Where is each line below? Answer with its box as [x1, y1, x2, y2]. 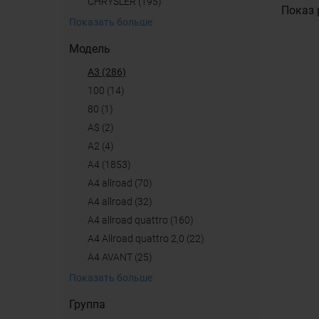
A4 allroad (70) [94, 177, 152, 189]
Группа [69, 298, 105, 311]
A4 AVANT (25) [94, 251, 152, 263]
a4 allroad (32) [94, 196, 152, 207]
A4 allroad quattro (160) [94, 214, 194, 226]
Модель [69, 42, 110, 56]
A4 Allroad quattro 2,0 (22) [94, 233, 204, 244]
